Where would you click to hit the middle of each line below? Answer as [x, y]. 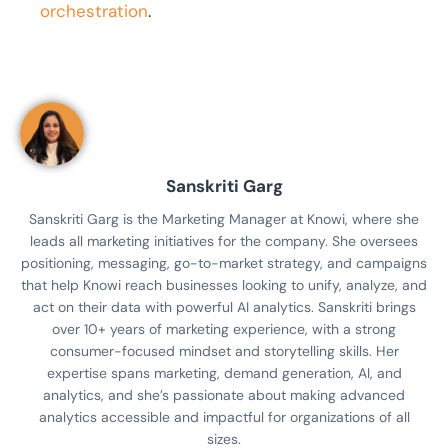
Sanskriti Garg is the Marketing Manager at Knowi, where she [224, 219]
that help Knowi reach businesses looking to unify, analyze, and [224, 285]
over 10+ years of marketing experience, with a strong [224, 329]
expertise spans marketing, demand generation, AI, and [224, 373]
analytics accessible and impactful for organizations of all [224, 417]
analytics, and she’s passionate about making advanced [224, 395]
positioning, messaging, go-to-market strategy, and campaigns [224, 263]
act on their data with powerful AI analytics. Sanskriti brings [224, 307]
